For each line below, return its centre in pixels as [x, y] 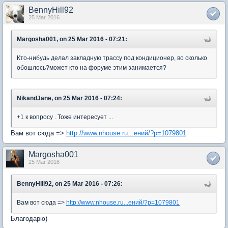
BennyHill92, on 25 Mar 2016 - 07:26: [70, 184]
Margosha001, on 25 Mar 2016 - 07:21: [72, 39]
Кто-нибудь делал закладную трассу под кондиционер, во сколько [112, 58]
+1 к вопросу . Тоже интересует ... [65, 117]
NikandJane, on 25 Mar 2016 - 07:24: [69, 98]
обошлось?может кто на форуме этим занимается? [92, 68]
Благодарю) [29, 219]
